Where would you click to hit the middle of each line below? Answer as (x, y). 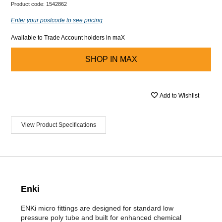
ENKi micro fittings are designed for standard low (97, 208)
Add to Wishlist (179, 96)
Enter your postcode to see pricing (57, 20)
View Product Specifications (58, 125)
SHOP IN (101, 59)
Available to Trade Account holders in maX (68, 37)
